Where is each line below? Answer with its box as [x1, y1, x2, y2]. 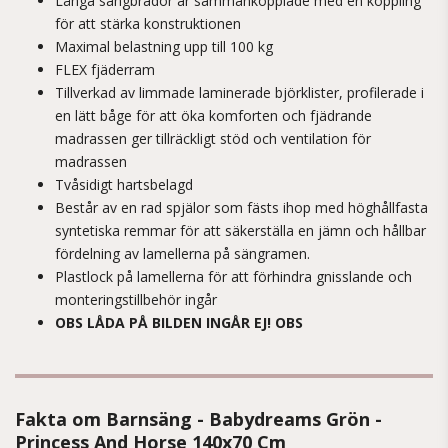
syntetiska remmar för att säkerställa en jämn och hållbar [55, 221, 426, 240]
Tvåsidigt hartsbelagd [55, 175, 193, 194]
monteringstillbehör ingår [55, 290, 217, 309]
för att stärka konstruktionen [55, 14, 241, 33]
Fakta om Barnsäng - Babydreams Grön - [15, 407, 382, 431]
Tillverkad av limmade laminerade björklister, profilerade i [55, 83, 424, 102]
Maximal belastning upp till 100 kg [55, 37, 273, 56]
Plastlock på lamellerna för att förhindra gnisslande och [55, 267, 412, 286]
